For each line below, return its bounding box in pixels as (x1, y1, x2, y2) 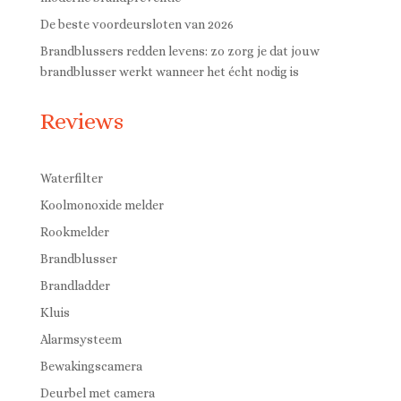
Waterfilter (39, 171, 103, 185)
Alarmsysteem (39, 332, 122, 346)
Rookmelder (39, 225, 109, 239)
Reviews (39, 107, 124, 134)
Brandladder (39, 278, 110, 293)
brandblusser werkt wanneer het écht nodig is (39, 64, 299, 79)
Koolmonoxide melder (39, 198, 164, 212)
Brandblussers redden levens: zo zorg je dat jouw (39, 44, 320, 58)
